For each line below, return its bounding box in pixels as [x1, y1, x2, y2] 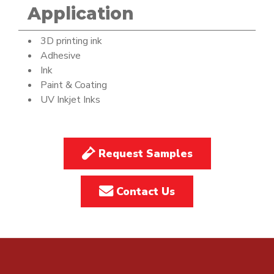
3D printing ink [40, 34, 102, 48]
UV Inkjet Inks [40, 92, 100, 106]
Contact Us [113, 184, 175, 199]
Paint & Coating [40, 78, 107, 92]
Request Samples [95, 146, 193, 161]
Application [28, 3, 134, 24]
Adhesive [40, 48, 81, 62]
